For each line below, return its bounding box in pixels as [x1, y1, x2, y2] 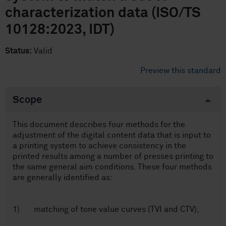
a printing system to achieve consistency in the [13, 142, 186, 150]
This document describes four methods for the [13, 121, 185, 129]
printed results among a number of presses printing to [13, 152, 213, 160]
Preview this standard [140, 67, 221, 75]
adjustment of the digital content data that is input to [13, 131, 211, 139]
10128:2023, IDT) [5, 23, 115, 37]
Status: [5, 47, 32, 55]
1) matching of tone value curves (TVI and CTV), [13, 205, 199, 213]
